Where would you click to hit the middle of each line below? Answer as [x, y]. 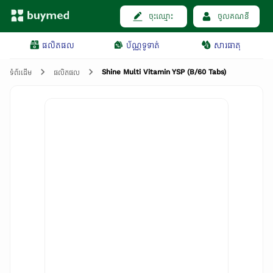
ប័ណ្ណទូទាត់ [143, 45]
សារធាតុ [227, 45]
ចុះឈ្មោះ [161, 16]
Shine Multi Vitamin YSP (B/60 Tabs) [164, 72]
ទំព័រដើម [21, 73]
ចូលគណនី [234, 16]
